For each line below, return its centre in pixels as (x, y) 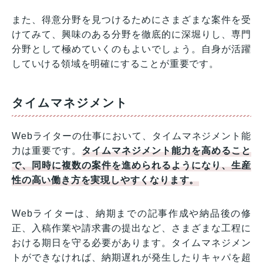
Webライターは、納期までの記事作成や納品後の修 (131, 213)
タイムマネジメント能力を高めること (166, 150)
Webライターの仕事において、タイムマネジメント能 (131, 136)
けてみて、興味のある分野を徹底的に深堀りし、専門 (131, 34)
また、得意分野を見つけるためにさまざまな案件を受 (131, 19)
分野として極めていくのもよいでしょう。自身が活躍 (131, 49)
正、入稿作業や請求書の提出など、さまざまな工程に (131, 228)
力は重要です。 (47, 150)
